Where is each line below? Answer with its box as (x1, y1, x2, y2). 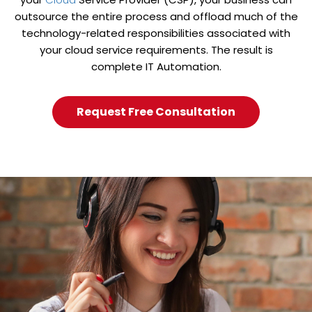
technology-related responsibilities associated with (22, 26, 290, 41)
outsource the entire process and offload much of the (14, 9, 298, 24)
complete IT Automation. (91, 59, 221, 75)
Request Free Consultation (77, 104, 235, 120)
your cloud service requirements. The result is (39, 42, 273, 58)
